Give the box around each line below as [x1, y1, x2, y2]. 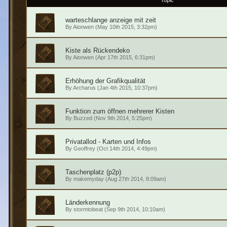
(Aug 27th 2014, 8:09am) [103, 176, 166, 182]
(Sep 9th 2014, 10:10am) [102, 206, 165, 213]
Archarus [72, 85, 96, 91]
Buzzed [73, 115, 92, 122]
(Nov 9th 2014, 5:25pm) [92, 115, 152, 122]
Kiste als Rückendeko [65, 47, 130, 55]
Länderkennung [65, 199, 110, 207]
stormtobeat [73, 206, 103, 213]
